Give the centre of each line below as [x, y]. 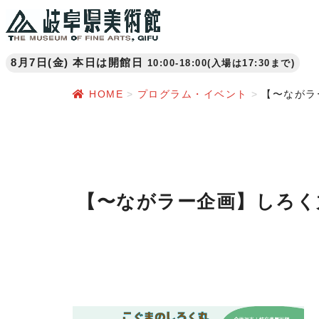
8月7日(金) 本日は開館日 [77, 63]
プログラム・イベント [192, 94]
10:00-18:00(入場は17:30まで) [221, 63]
